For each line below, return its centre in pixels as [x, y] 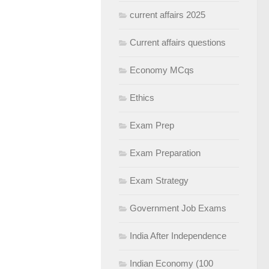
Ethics [142, 98]
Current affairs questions [178, 42]
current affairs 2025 [168, 15]
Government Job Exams [178, 208]
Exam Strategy [159, 180]
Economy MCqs [162, 70]
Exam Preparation [165, 153]
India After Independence [178, 236]
